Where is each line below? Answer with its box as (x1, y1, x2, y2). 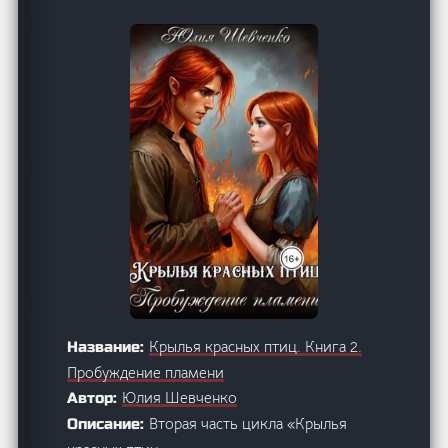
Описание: (67, 414, 150, 433)
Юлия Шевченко (122, 387, 238, 407)
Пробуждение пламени (67, 362, 225, 382)
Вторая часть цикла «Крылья (149, 413, 348, 433)
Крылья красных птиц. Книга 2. (149, 336, 363, 356)
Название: (67, 337, 150, 356)
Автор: (67, 388, 123, 407)
